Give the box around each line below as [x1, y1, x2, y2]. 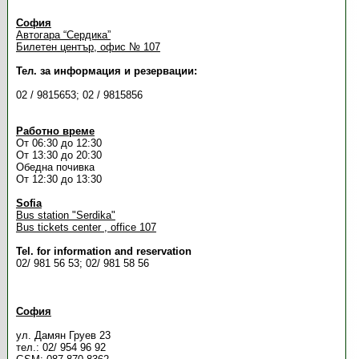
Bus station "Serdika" [15, 209, 115, 221]
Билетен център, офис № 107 [15, 41, 160, 53]
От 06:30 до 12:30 [15, 137, 102, 149]
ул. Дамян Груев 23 [15, 329, 111, 341]
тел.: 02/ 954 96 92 [15, 341, 106, 353]
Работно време [15, 125, 95, 137]
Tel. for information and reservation [15, 245, 195, 257]
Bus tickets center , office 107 [15, 221, 156, 233]
